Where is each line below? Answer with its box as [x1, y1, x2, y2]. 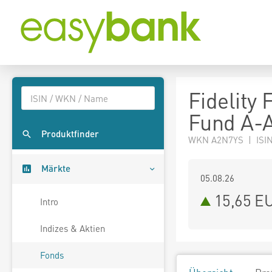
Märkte [41, 162, 70, 175]
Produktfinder [41, 127, 99, 140]
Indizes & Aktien [40, 222, 105, 235]
